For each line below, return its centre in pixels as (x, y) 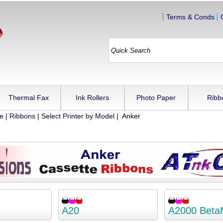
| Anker (127, 116)
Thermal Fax (29, 97)
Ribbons (22, 116)
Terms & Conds (190, 17)
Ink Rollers (93, 97)
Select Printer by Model (78, 116)
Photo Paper (156, 97)
